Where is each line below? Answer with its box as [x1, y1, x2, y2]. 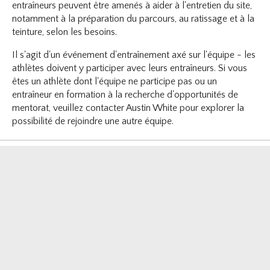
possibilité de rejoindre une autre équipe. [12, 115, 174, 127]
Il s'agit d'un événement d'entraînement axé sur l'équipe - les [12, 49, 256, 60]
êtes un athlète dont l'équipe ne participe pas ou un [12, 75, 218, 87]
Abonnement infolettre [44, 195, 125, 206]
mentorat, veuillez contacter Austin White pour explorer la [12, 102, 245, 113]
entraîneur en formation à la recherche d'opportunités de [12, 89, 239, 100]
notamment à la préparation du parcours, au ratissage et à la [12, 13, 255, 24]
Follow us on [71, 155, 119, 165]
